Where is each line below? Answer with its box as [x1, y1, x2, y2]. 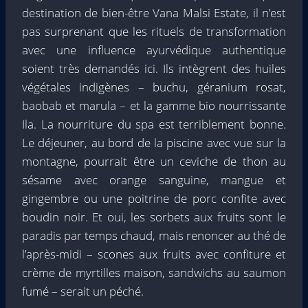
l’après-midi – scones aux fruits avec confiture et [22, 246, 286, 262]
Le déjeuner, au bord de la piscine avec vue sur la [22, 135, 286, 151]
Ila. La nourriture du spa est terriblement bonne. [22, 116, 286, 132]
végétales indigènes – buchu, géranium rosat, [22, 79, 286, 95]
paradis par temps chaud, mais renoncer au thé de [22, 228, 286, 243]
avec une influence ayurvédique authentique [22, 42, 286, 58]
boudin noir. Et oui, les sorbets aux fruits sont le [22, 209, 286, 225]
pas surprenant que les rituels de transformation [22, 23, 286, 39]
